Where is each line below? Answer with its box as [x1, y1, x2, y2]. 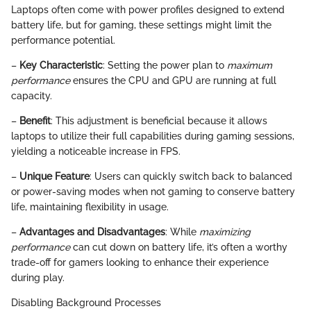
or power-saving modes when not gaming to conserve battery [11, 186, 295, 198]
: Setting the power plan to [103, 60, 227, 72]
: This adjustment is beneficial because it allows [51, 115, 267, 127]
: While [165, 226, 199, 238]
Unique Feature [19, 171, 90, 183]
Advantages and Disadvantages [19, 226, 165, 238]
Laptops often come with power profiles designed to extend [11, 4, 285, 16]
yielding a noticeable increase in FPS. [11, 146, 180, 158]
